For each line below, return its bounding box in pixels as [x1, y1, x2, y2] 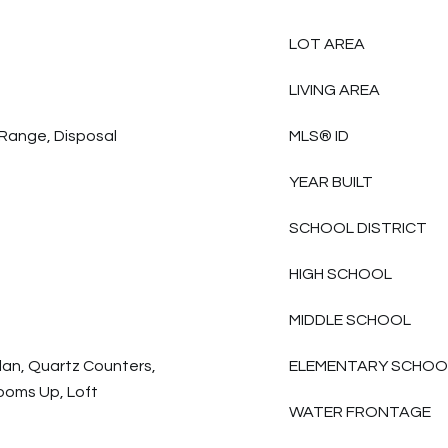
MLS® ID [289, 128, 349, 144]
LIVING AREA [289, 82, 380, 98]
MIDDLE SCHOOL [289, 312, 411, 328]
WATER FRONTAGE [289, 404, 431, 420]
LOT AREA [289, 36, 365, 52]
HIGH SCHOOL [289, 266, 392, 282]
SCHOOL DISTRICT [289, 220, 427, 236]
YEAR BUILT [289, 174, 373, 190]
